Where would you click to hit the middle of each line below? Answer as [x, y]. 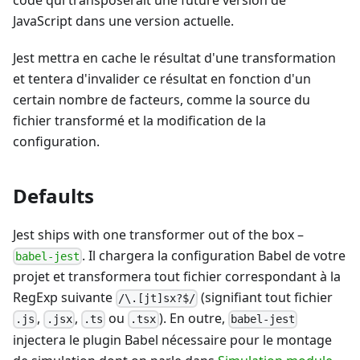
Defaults [53, 196]
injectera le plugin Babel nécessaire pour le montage [172, 340]
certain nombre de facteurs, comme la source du [162, 100]
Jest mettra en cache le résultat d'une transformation [174, 58]
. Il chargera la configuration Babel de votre [214, 256]
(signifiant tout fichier [266, 298]
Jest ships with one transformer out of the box [155, 235]
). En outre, [193, 319]
